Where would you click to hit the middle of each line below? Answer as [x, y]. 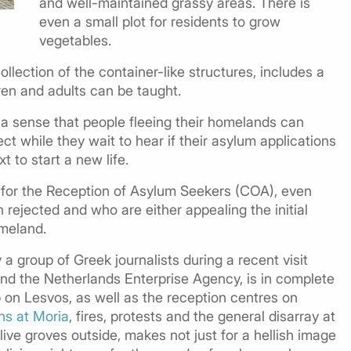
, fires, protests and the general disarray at [202, 316]
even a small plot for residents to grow [160, 21]
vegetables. [75, 40]
